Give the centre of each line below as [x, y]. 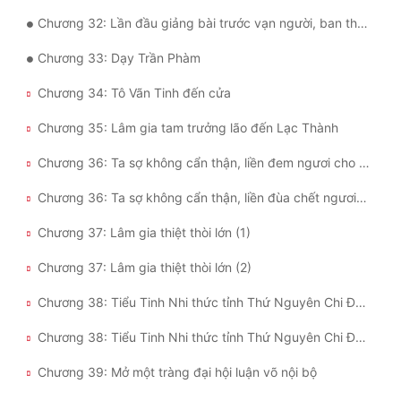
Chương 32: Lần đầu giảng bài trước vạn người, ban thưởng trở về [197, 23]
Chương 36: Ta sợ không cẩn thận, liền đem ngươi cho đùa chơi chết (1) [364, 163]
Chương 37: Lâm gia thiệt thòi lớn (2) [145, 268]
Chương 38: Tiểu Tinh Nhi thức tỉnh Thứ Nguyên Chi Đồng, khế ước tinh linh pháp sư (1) [361, 303]
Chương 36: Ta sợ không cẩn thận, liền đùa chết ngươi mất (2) [362, 198]
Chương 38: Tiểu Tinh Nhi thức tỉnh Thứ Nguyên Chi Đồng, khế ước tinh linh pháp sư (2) [361, 337]
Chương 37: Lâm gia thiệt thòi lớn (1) [144, 233]
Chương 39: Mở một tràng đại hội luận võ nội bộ [177, 372]
